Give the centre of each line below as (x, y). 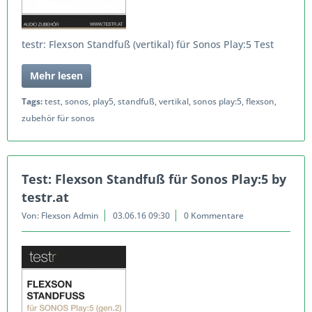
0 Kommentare (214, 216)
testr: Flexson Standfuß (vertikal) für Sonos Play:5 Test (148, 44)
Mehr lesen (56, 76)
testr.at (45, 197)
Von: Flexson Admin (60, 216)
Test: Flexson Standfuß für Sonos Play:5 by (154, 179)
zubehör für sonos (58, 118)
